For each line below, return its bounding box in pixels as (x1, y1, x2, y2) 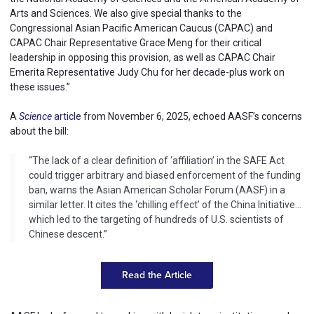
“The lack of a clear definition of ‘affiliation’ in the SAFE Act (29, 155, 285, 166)
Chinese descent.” (29, 228, 107, 240)
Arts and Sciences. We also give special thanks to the (10, 8, 242, 19)
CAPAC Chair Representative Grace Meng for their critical (10, 37, 261, 48)
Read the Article (122, 268, 192, 282)
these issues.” (10, 81, 70, 93)
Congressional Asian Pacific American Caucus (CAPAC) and (10, 22, 273, 34)
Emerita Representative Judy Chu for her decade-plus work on (10, 67, 285, 78)
